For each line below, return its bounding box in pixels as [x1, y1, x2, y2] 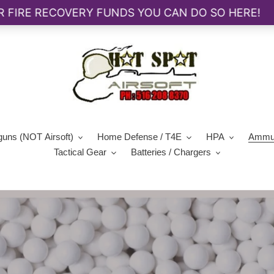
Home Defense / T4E [97, 131, 182, 142]
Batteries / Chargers [130, 147, 211, 157]
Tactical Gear [54, 147, 106, 157]
